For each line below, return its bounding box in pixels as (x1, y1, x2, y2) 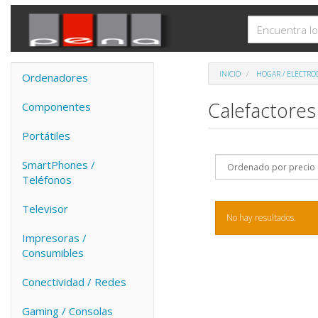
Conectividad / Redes (22, 275, 126, 289)
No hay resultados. (226, 211, 296, 224)
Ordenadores (22, 70, 88, 84)
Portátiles (22, 128, 70, 143)
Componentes (22, 99, 91, 114)
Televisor (22, 202, 68, 216)
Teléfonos (22, 172, 72, 187)
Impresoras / (22, 231, 87, 245)
